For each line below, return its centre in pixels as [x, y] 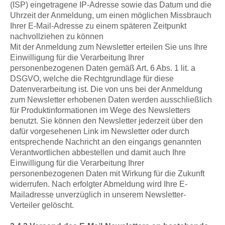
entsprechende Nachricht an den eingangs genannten [106, 142]
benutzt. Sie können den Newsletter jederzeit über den [106, 121]
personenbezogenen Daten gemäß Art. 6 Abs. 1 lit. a [103, 68]
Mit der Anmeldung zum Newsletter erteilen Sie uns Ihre [109, 47]
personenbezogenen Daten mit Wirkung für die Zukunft [107, 174]
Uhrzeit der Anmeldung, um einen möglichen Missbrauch [111, 15]
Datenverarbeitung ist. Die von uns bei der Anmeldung [106, 89]
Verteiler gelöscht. [42, 205]
